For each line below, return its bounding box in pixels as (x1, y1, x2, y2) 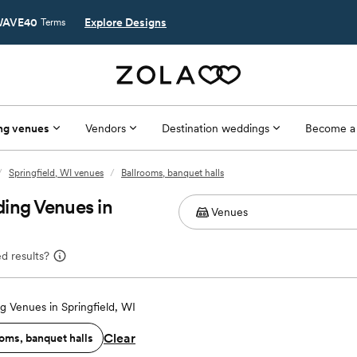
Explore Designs (84, 16, 167, 29)
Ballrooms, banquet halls (121, 167, 224, 178)
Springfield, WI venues (9, 167, 104, 178)
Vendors (84, 121, 126, 135)
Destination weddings (161, 121, 269, 135)
